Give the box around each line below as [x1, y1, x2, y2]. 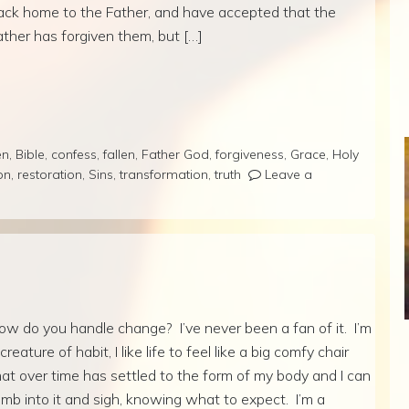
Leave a [265, 165, 312, 183]
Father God [142, 145, 209, 163]
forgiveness [215, 145, 284, 163]
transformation [120, 165, 208, 183]
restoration [17, 165, 82, 183]
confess [51, 145, 97, 163]
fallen [103, 145, 135, 163]
